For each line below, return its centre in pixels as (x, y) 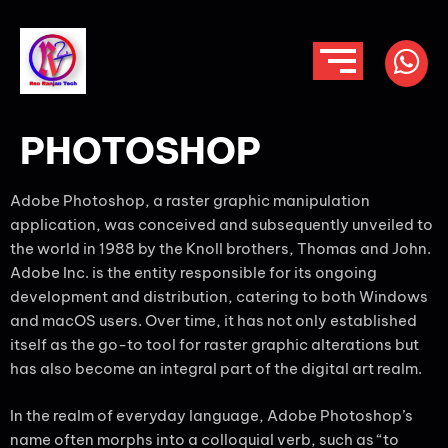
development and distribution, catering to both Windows (219, 296)
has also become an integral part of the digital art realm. (216, 368)
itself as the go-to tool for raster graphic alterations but (214, 344)
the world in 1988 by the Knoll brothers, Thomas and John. (220, 248)
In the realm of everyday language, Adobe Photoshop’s (211, 415)
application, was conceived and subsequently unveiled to (221, 224)
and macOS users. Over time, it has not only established (213, 320)
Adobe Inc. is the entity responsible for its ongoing (193, 272)
